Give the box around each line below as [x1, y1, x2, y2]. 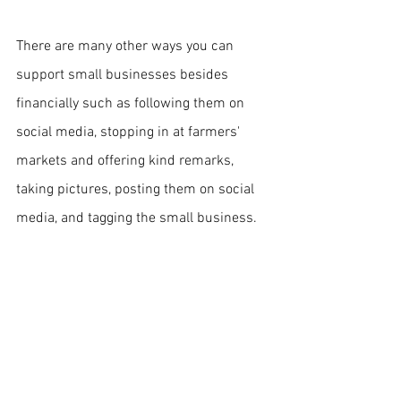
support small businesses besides [16, 66, 232, 84]
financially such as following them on [16, 95, 248, 113]
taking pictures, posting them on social [16, 181, 258, 199]
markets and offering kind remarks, [16, 152, 237, 170]
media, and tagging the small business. [16, 209, 257, 227]
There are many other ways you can [16, 38, 237, 55]
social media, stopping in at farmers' [16, 124, 243, 141]
